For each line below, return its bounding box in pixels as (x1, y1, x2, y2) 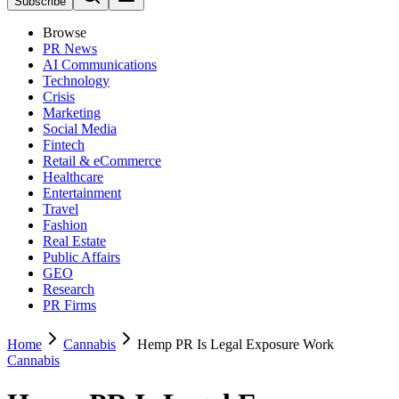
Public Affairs (43, 249, 120, 265)
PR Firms (43, 297, 96, 313)
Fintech (43, 137, 85, 152)
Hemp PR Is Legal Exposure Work (137, 337, 334, 352)
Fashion (43, 217, 87, 232)
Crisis (43, 89, 75, 104)
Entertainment (43, 185, 121, 200)
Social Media (43, 121, 117, 136)
